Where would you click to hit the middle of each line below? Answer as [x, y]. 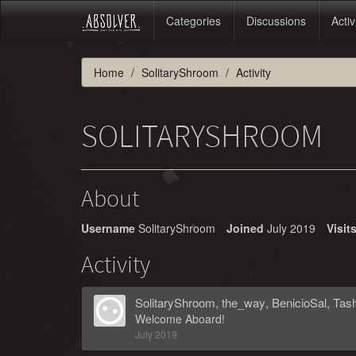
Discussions [276, 21]
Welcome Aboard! [180, 319]
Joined [245, 228]
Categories [193, 21]
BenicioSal [299, 302]
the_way [244, 302]
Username [108, 228]
